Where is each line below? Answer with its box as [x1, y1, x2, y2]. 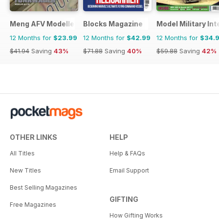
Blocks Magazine [83, 19, 143, 28]
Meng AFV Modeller [10, 19, 77, 28]
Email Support [109, 166, 149, 174]
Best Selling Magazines [10, 183, 77, 191]
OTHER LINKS [10, 132, 57, 141]
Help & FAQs [109, 149, 145, 157]
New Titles [10, 166, 41, 174]
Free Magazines [10, 200, 56, 208]
